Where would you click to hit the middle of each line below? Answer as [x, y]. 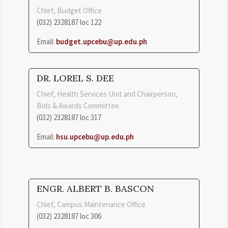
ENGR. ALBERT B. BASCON [95, 188]
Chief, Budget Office [69, 10]
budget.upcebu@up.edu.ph [102, 41]
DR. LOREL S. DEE [75, 78]
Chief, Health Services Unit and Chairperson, [107, 94]
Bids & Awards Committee [78, 105]
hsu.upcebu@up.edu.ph [95, 136]
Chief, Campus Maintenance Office [91, 204]
